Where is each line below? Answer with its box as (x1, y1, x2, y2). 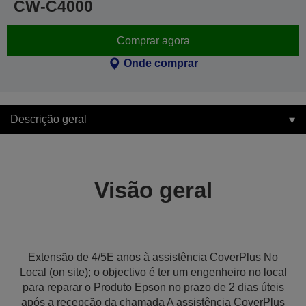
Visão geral (94, 178, 212, 203)
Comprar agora (116, 34, 190, 46)
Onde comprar (124, 57, 199, 69)
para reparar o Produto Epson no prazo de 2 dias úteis (22, 281, 284, 293)
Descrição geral (10, 113, 87, 125)
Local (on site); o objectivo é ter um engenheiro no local (19, 266, 287, 278)
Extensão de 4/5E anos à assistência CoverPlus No (28, 251, 278, 263)
